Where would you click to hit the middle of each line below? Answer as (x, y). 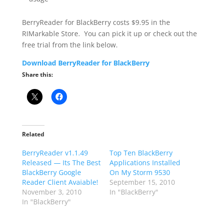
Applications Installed (145, 163)
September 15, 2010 (142, 182)
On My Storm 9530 (140, 172)
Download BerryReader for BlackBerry (86, 63)
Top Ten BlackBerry (141, 153)
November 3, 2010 (52, 192)
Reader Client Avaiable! (60, 182)
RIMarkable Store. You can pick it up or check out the (109, 33)
